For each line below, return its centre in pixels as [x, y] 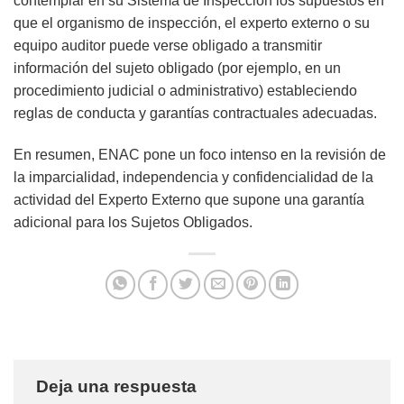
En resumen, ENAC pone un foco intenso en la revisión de [200, 155]
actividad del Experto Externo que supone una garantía [189, 200]
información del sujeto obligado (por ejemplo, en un [177, 69]
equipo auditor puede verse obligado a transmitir [168, 46]
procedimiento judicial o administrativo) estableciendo [185, 91]
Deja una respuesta [119, 387]
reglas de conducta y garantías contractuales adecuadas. [195, 114]
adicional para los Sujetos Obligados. [133, 223]
